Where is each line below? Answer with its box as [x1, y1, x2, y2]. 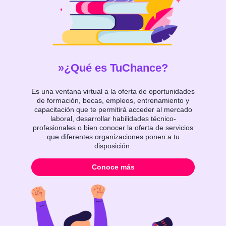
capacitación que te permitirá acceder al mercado [34, 105, 192, 114]
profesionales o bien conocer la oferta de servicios [33, 124, 193, 132]
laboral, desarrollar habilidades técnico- [50, 115, 176, 123]
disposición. [94, 142, 132, 150]
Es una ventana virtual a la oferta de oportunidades [31, 87, 195, 96]
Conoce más [91, 163, 135, 172]
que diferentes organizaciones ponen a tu [46, 133, 180, 141]
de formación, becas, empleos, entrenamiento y [37, 96, 189, 105]
